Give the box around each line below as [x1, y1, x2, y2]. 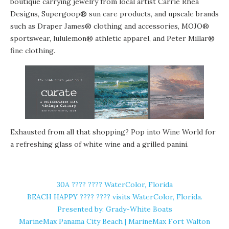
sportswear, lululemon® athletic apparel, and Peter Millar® [10, 33, 215, 43]
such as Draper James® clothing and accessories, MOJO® [10, 21, 209, 31]
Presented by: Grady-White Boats [57, 204, 172, 214]
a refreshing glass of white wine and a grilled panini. [10, 139, 189, 149]
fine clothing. [10, 45, 55, 55]
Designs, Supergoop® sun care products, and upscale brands [10, 9, 219, 18]
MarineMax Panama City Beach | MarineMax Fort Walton [19, 216, 210, 226]
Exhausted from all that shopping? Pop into [10, 127, 163, 136]
